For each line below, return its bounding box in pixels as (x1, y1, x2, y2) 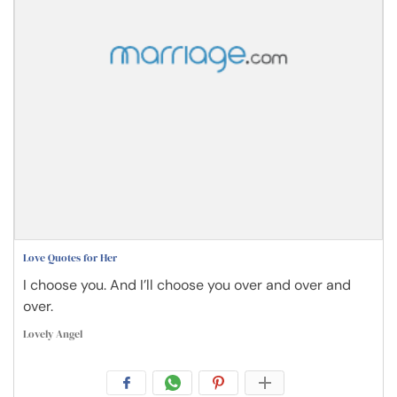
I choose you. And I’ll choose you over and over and (23, 275, 351, 294)
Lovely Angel (23, 326, 82, 341)
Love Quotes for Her (23, 250, 117, 265)
